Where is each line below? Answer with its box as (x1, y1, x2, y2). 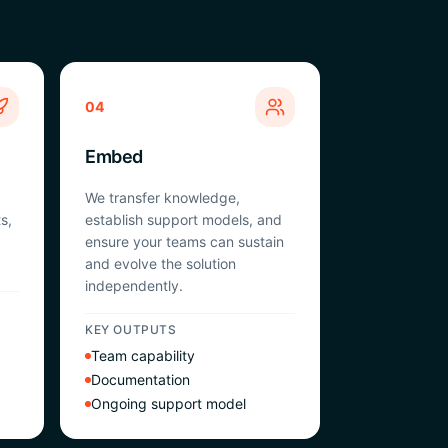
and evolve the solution (85, 255, 236, 272)
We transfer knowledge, (85, 189, 240, 206)
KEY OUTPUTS (85, 322, 177, 337)
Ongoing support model (91, 395, 246, 412)
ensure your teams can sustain (85, 233, 284, 250)
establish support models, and (85, 211, 282, 228)
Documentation (91, 371, 190, 388)
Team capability (91, 347, 195, 364)
